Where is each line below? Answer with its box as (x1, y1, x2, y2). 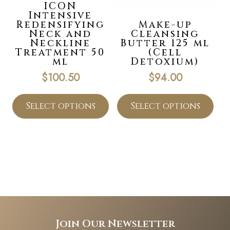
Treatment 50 (15, 46, 106, 59)
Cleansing (131, 27, 200, 41)
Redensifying (16, 18, 105, 31)
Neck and (29, 27, 92, 41)
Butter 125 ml (120, 36, 210, 50)
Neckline (30, 36, 91, 50)
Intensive (28, 9, 92, 22)
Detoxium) (130, 55, 200, 68)
